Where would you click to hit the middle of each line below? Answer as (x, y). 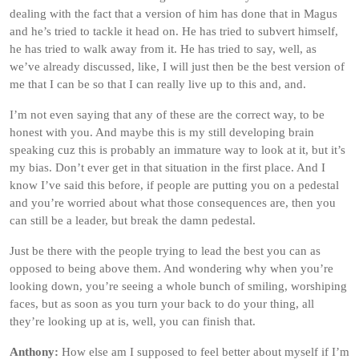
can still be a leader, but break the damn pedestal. (133, 220)
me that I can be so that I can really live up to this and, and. (158, 84)
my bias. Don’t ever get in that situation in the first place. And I (167, 167)
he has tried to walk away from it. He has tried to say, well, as (163, 49)
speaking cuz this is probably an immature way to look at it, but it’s (177, 150)
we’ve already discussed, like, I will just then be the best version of (177, 67)
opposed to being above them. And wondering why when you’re (171, 268)
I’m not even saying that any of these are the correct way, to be (167, 115)
